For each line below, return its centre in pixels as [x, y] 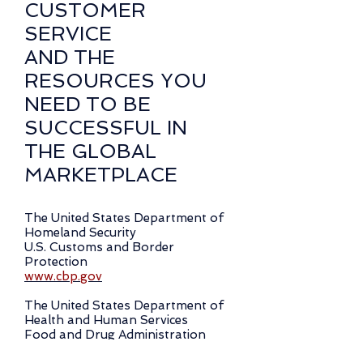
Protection [56, 262]
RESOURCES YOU [115, 81]
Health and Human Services [106, 320]
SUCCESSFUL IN [106, 128]
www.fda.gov [62, 349]
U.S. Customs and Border [99, 247]
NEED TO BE [88, 104]
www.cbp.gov [63, 276]
